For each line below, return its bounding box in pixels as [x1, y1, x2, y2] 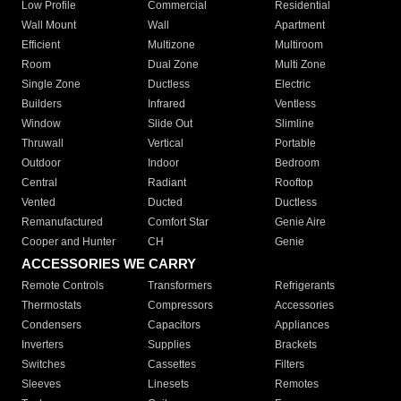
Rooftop [274, 176, 313, 190]
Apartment [274, 19, 325, 32]
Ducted [148, 196, 183, 209]
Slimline [274, 117, 314, 131]
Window [21, 117, 61, 131]
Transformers [148, 279, 213, 293]
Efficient [21, 38, 60, 52]
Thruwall [21, 137, 64, 150]
